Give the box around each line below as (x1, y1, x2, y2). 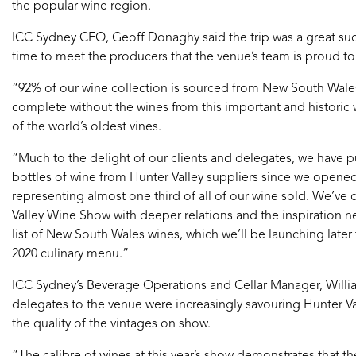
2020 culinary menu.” (12, 248, 129, 261)
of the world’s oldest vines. (12, 121, 161, 134)
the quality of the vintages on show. (12, 318, 211, 331)
